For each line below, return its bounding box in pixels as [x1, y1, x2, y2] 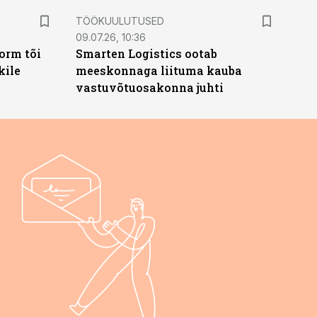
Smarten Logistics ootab [75, 46, 217, 61]
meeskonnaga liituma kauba [75, 63, 242, 78]
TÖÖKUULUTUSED [75, 15, 164, 27]
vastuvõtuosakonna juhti [75, 80, 224, 95]
